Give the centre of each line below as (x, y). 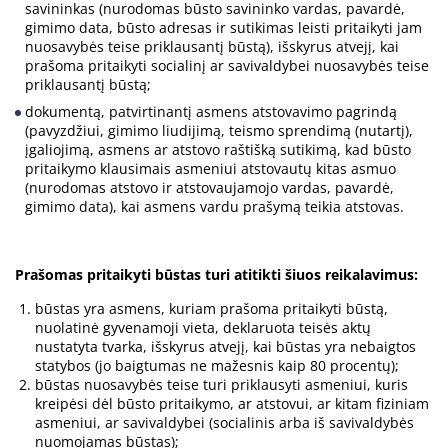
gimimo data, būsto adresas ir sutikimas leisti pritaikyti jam (223, 28)
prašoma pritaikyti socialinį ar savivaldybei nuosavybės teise (227, 66)
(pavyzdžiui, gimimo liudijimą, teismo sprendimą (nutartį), (219, 131)
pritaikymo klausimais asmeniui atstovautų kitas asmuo (210, 169)
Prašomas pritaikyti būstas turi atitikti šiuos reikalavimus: (216, 275)
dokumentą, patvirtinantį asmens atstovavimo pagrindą (211, 112)
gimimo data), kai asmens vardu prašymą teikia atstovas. (214, 207)
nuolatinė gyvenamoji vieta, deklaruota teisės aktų (203, 328)
